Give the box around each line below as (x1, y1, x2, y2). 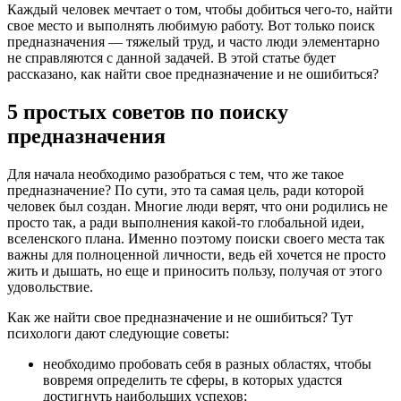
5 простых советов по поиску (7, 99, 288, 124)
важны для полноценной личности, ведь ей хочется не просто (7, 246, 386, 262)
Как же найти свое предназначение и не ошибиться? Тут (7, 309, 353, 325)
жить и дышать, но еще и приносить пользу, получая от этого (7, 262, 382, 278)
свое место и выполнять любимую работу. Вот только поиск (7, 17, 375, 33)
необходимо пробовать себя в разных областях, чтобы (43, 355, 371, 371)
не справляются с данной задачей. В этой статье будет (7, 49, 336, 65)
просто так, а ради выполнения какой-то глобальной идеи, (7, 214, 364, 230)
